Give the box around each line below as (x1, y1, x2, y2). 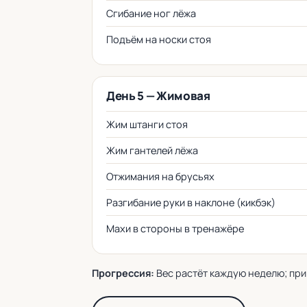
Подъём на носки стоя (106, 33, 211, 46)
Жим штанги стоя (106, 118, 188, 131)
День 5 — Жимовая (106, 88, 210, 103)
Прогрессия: (92, 267, 154, 280)
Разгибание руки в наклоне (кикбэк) (106, 196, 275, 209)
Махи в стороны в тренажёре (106, 222, 244, 235)
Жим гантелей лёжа (106, 144, 198, 157)
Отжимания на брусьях (106, 170, 214, 183)
